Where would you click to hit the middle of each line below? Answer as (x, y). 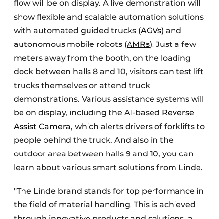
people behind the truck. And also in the (94, 140)
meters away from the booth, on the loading (102, 58)
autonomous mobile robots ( (70, 44)
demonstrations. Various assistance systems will (109, 99)
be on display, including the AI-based (88, 113)
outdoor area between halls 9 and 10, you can (104, 154)
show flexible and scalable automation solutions (109, 17)
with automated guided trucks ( (77, 31)
